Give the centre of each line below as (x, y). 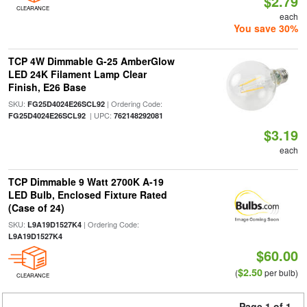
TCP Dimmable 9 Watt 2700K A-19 (86, 182)
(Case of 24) (36, 208)
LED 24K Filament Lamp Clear (77, 74)
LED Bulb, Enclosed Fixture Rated (87, 195)
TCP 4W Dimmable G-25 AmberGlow (91, 61)
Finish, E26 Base (47, 87)
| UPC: (99, 115)
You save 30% (266, 28)
